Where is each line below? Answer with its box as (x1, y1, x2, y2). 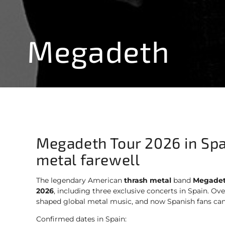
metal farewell (36, 150, 140, 168)
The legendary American (36, 175, 124, 185)
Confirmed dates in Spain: (36, 214, 127, 223)
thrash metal (124, 175, 171, 185)
